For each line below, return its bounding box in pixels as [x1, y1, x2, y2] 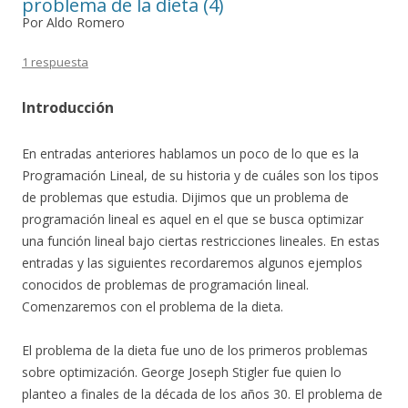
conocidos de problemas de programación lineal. [22, 276, 309, 294]
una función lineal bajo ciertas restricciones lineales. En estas [22, 232, 380, 250]
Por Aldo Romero [22, 14, 125, 32]
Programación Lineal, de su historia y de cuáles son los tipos [22, 167, 379, 185]
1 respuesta [22, 54, 88, 71]
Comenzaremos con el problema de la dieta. [22, 298, 283, 316]
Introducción [22, 97, 114, 118]
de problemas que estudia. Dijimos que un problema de [22, 189, 349, 207]
